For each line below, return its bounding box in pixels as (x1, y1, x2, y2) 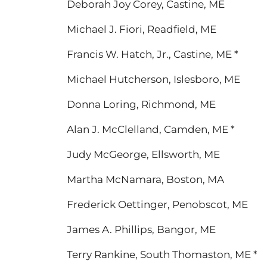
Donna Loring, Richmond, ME (67, 98, 216, 110)
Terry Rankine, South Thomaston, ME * (67, 249, 257, 260)
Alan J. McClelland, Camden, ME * (67, 123, 235, 135)
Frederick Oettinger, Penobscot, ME (67, 198, 248, 210)
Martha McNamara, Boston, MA (67, 173, 224, 185)
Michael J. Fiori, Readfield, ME (67, 23, 216, 35)
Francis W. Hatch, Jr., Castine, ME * (67, 48, 238, 60)
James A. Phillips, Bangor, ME (67, 223, 216, 235)
